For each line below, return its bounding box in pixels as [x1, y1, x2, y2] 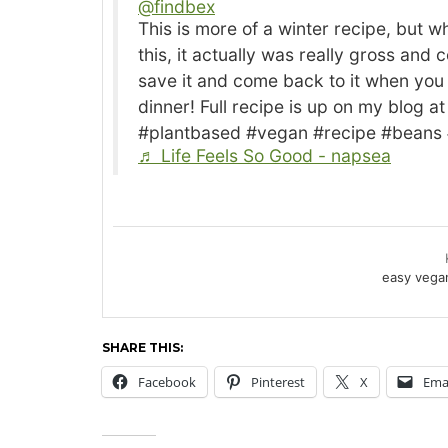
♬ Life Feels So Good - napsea [138, 144, 391, 166]
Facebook [138, 372, 196, 391]
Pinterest [251, 372, 305, 391]
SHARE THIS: [102, 339, 183, 355]
